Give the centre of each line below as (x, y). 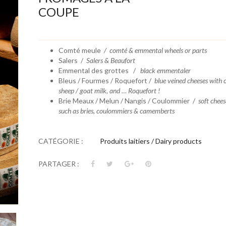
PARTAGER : (59, 164)
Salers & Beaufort (110, 60)
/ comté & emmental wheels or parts (155, 50)
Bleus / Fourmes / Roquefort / (106, 80)
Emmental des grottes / (99, 70)
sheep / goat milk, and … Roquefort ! (109, 91)
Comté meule (81, 50)
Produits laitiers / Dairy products (151, 141)
